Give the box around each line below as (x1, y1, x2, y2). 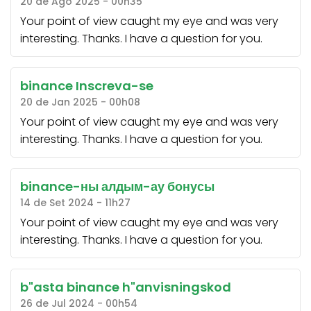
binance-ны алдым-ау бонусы (19, 178, 215, 196)
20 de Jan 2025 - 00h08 (19, 95, 140, 110)
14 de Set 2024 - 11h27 (19, 196, 131, 210)
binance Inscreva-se (19, 77, 153, 95)
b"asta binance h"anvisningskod (19, 278, 231, 296)
